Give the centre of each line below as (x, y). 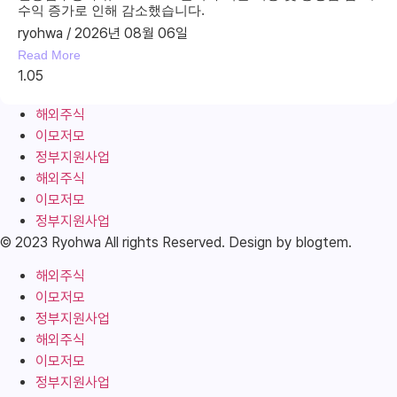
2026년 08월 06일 (129, 33)
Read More (49, 54)
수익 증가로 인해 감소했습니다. (111, 10)
